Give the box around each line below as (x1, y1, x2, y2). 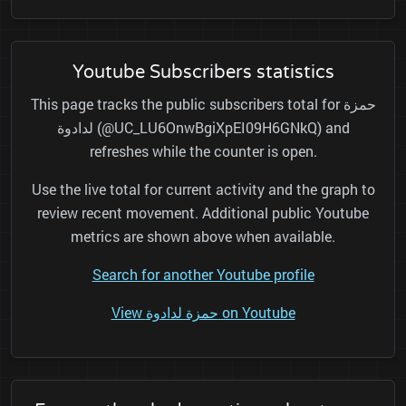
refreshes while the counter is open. (89, 141, 317, 161)
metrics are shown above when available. (71, 227, 335, 246)
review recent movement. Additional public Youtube (37, 203, 369, 223)
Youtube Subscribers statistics (72, 62, 334, 84)
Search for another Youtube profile (92, 265, 314, 285)
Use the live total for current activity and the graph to (31, 179, 375, 199)
